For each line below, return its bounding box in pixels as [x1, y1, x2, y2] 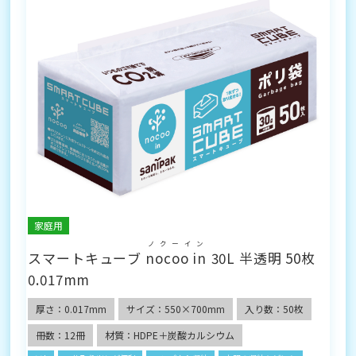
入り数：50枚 [245, 302, 304, 315]
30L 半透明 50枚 [207, 248, 315, 268]
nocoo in [145, 248, 207, 268]
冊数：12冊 [36, 328, 86, 342]
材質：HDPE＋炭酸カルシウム [105, 328, 235, 342]
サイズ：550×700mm [126, 302, 226, 315]
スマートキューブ [28, 248, 145, 268]
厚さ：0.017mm [36, 302, 107, 315]
